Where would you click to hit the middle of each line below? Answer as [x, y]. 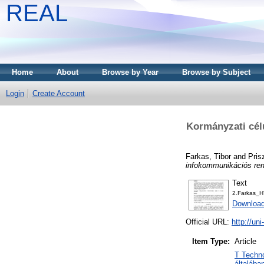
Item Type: [211, 242]
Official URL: [209, 222]
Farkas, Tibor [208, 156]
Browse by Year [130, 72]
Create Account [59, 93]
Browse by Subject [216, 72]
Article [245, 242]
